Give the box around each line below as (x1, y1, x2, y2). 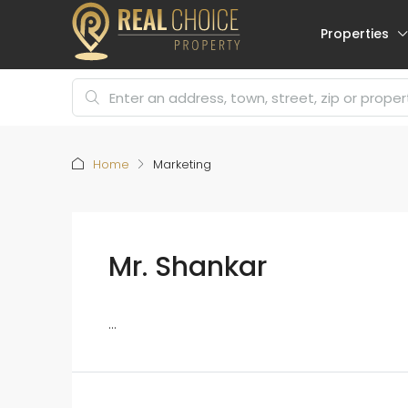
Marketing (153, 156, 211, 173)
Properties (321, 25, 389, 43)
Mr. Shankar (108, 248, 267, 286)
